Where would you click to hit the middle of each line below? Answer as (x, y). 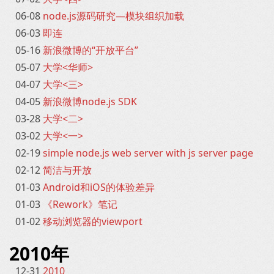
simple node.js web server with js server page (148, 153)
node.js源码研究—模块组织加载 (113, 16)
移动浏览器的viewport (93, 221)
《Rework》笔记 (80, 204)
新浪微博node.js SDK (90, 102)
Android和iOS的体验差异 (99, 187)
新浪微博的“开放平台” (91, 50)
